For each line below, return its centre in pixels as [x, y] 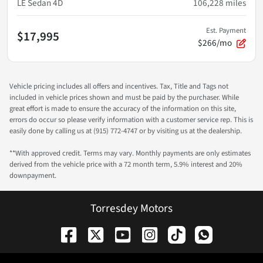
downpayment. [33, 176]
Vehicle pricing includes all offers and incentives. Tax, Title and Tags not [119, 87]
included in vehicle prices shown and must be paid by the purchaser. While [124, 98]
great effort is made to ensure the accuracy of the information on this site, [123, 109]
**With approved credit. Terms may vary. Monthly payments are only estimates [130, 154]
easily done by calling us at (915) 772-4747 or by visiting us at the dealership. [126, 131]
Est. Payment [226, 31]
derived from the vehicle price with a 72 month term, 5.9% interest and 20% [126, 165]
